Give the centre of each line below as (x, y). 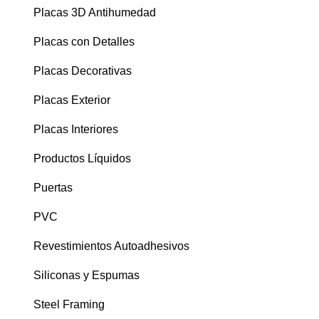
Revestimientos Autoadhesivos (111, 246)
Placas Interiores (76, 130)
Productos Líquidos (82, 159)
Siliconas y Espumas (87, 276)
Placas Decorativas (83, 71)
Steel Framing (69, 305)
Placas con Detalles (84, 42)
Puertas (53, 188)
